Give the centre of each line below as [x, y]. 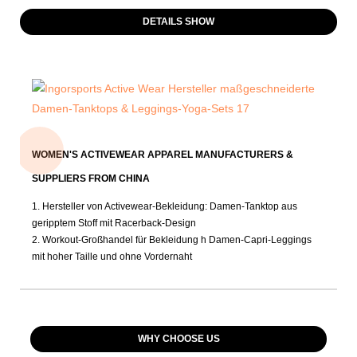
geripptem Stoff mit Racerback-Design [114, 223]
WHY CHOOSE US [178, 338]
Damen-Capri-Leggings [260, 239]
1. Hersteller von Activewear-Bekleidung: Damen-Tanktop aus [165, 206]
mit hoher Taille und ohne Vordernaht [112, 256]
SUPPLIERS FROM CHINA [91, 178]
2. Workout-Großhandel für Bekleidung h [120, 239]
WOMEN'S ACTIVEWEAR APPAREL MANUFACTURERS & [163, 154]
